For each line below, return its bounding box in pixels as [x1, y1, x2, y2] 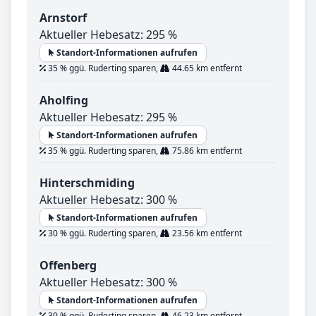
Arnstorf [39, 10, 87, 26]
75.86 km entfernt [170, 145, 242, 157]
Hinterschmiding [39, 175, 135, 191]
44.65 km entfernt [170, 62, 242, 75]
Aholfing [39, 92, 88, 109]
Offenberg [39, 257, 97, 274]
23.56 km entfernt [170, 227, 242, 240]
